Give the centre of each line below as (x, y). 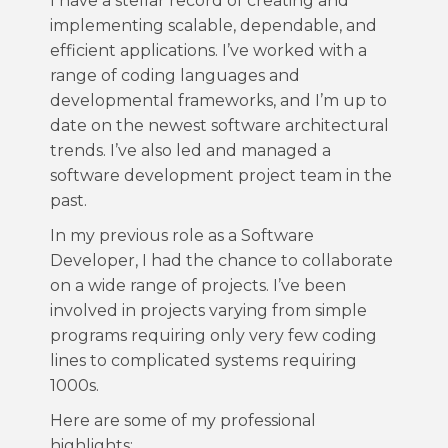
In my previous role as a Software (182, 235)
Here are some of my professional (183, 420)
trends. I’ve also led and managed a (190, 150)
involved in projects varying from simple (208, 310)
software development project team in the (221, 175)
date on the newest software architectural (219, 125)
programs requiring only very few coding (213, 335)
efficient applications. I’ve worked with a (208, 50)
